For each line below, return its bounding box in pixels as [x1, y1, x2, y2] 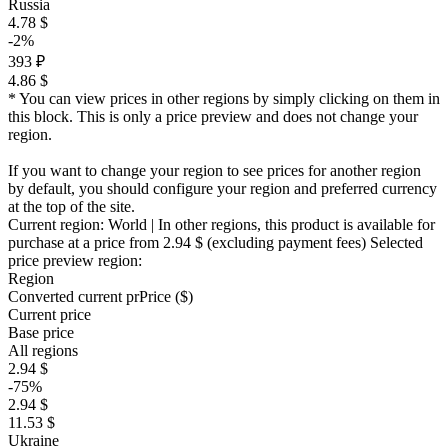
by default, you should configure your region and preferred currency [8, 180, 437, 198]
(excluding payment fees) [203, 234, 370, 252]
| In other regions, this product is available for [147, 216, 435, 234]
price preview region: [8, 252, 142, 270]
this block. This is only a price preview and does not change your [8, 108, 418, 126]
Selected [370, 234, 423, 252]
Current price [8, 306, 91, 324]
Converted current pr [8, 288, 139, 306]
